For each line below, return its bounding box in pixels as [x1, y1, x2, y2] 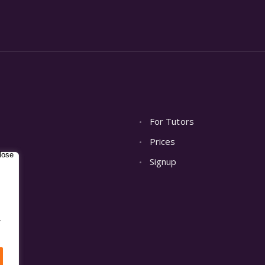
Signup [150, 155, 177, 167]
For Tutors [150, 115, 194, 127]
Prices [150, 135, 176, 147]
